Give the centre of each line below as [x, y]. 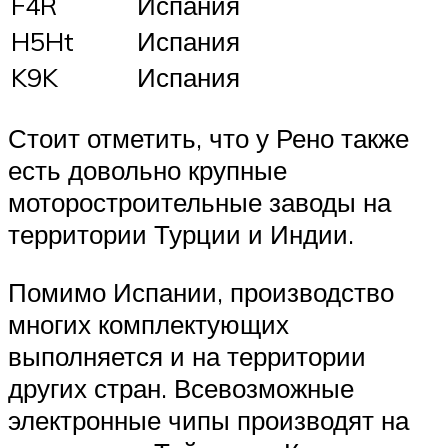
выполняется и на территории [187, 355]
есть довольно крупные [147, 170]
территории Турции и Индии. [181, 234]
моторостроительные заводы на [199, 202]
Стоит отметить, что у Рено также [208, 138]
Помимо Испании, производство [201, 291]
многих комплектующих [148, 323]
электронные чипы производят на [208, 419]
